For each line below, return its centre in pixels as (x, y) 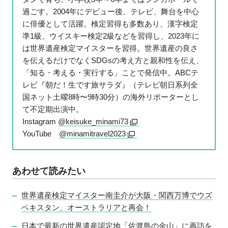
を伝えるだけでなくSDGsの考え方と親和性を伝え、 (113, 60)
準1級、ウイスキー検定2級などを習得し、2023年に (111, 36)
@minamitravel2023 (93, 133)
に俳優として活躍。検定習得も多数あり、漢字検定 (110, 23)
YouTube (41, 133)
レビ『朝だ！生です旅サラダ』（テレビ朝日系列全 (110, 84)
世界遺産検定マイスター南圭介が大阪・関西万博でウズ (117, 195)
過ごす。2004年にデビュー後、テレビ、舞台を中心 (111, 11)
